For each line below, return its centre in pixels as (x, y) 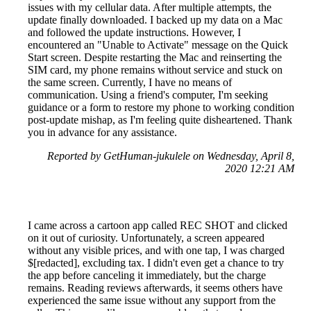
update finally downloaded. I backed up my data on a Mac (155, 20)
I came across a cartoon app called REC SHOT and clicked (158, 226)
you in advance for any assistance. (102, 133)
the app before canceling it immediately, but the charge (147, 276)
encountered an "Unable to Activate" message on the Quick (158, 45)
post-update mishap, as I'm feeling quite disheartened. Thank (160, 120)
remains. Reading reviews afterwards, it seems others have (155, 288)
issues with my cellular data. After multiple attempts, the (150, 8)
